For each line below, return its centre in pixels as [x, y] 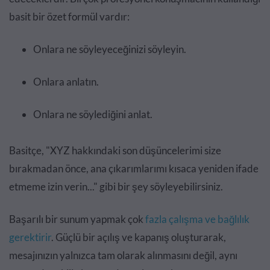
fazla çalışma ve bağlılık [196, 219]
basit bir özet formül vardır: [69, 17]
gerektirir [30, 237]
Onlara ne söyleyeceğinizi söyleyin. [110, 49]
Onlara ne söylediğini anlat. [93, 115]
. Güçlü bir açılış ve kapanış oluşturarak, [139, 237]
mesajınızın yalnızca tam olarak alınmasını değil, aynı [123, 256]
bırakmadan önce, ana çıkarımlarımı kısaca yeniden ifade [134, 169]
